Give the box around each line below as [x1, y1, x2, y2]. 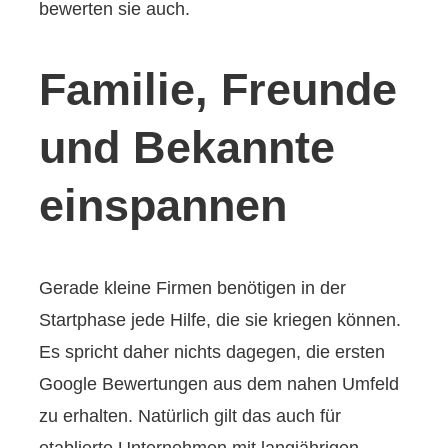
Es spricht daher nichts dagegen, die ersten [39, 342, 386, 363]
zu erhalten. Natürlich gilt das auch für [39, 406, 342, 427]
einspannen [39, 179, 288, 231]
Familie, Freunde [39, 63, 398, 115]
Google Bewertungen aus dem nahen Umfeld [39, 374, 400, 395]
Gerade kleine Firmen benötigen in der [39, 278, 347, 299]
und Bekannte [39, 121, 336, 173]
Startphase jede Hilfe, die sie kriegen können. [39, 310, 402, 331]
